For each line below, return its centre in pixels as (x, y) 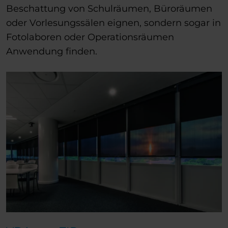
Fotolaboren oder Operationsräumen (90, 37)
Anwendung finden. (52, 52)
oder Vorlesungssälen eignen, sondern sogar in (113, 23)
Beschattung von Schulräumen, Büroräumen (109, 9)
